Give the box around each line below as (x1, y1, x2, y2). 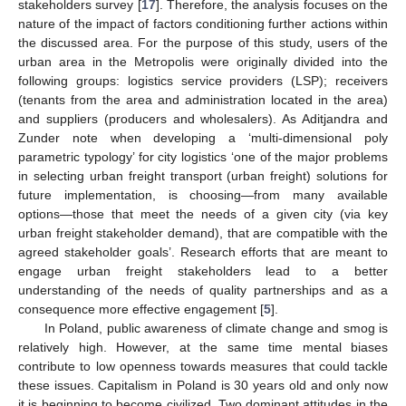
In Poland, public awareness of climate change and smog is (43, 320, 388, 335)
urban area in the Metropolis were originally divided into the (18, 53, 388, 69)
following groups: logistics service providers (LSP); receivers (18, 72, 388, 88)
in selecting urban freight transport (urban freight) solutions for (18, 168, 388, 183)
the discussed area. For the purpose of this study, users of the (18, 34, 388, 50)
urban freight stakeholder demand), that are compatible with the (18, 225, 388, 240)
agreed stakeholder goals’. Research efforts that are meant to (18, 244, 388, 259)
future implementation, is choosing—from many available (18, 187, 388, 202)
